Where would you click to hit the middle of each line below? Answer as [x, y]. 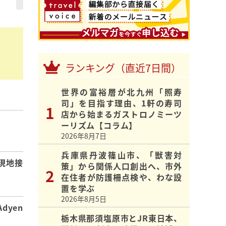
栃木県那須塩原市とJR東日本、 [122, 218]
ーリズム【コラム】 [99, 125]
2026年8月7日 [84, 136]
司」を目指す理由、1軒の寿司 [122, 103]
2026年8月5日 [84, 199]
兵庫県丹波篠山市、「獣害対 [122, 155]
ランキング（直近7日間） [123, 68]
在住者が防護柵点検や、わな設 [122, 177]
